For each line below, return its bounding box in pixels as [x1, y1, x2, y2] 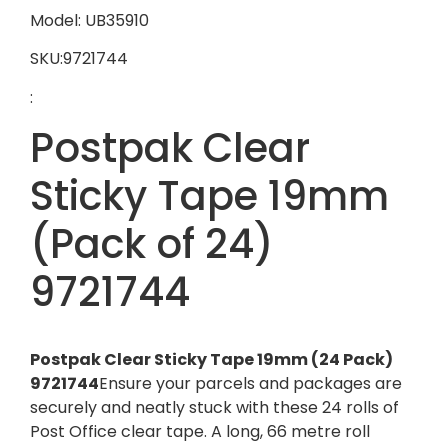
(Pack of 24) [30, 216, 274, 273]
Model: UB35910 [30, 8, 149, 32]
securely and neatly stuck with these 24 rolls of [30, 396, 399, 420]
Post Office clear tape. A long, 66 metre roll [30, 420, 370, 444]
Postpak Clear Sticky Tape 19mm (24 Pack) [30, 348, 393, 372]
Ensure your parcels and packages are [99, 372, 402, 396]
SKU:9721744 [30, 47, 128, 71]
